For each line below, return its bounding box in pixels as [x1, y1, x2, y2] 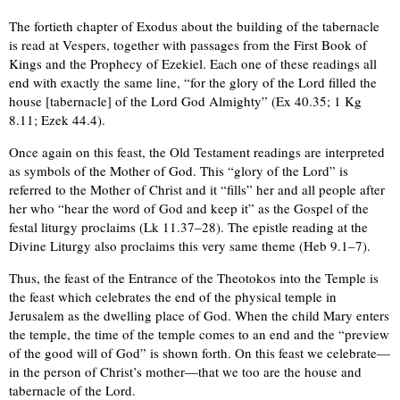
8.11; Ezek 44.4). [9, 110, 105, 129]
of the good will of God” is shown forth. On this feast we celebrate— [9, 343, 390, 362]
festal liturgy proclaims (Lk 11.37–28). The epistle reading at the [9, 217, 368, 236]
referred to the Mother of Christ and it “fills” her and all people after [9, 179, 385, 198]
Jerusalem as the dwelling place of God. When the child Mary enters [9, 305, 389, 324]
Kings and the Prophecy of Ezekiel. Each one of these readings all [9, 54, 377, 72]
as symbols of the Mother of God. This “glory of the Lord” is [9, 161, 348, 179]
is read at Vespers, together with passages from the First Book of [9, 35, 367, 54]
